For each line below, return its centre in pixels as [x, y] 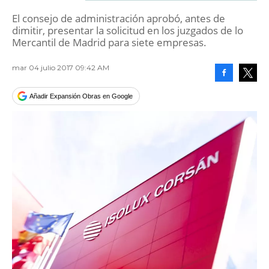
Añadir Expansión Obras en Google [81, 96]
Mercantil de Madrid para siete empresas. [109, 42]
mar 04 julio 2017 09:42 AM [61, 68]
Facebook [238, 91]
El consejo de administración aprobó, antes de [119, 18]
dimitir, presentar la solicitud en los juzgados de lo [128, 30]
